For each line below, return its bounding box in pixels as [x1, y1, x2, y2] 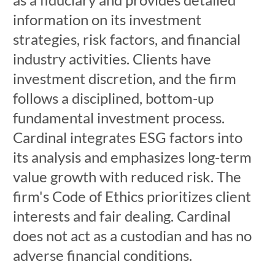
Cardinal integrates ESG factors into [12, 128, 242, 146]
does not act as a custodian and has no [12, 227, 252, 244]
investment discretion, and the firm [12, 69, 236, 87]
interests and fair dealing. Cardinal [12, 207, 231, 225]
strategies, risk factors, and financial [12, 30, 241, 48]
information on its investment [12, 10, 201, 28]
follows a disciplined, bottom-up [12, 89, 214, 107]
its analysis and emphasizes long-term [12, 148, 252, 166]
